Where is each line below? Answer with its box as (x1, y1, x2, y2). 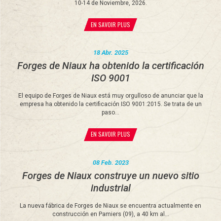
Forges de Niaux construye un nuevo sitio (22, 169, 199, 182)
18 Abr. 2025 (93, 49, 128, 57)
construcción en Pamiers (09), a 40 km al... (52, 210, 169, 218)
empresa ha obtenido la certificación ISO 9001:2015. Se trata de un (19, 101, 202, 108)
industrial (90, 182, 131, 194)
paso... (102, 109, 119, 116)
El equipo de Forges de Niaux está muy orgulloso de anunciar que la (18, 92, 203, 100)
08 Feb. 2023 (92, 158, 129, 166)
